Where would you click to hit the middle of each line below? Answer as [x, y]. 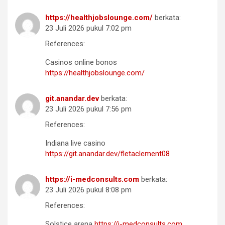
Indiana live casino [75, 143]
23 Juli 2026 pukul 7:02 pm [88, 28]
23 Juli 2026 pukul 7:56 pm [88, 109]
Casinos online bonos [81, 63]
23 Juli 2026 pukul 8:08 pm [88, 190]
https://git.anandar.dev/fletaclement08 [107, 154]
